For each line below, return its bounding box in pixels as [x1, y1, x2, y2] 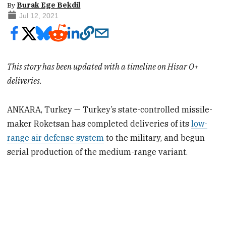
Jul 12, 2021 [19, 12, 59, 20]
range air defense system [7, 132, 104, 143]
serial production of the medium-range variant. [7, 146, 188, 157]
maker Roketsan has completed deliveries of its [7, 118, 192, 129]
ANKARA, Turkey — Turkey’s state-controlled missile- [7, 104, 213, 115]
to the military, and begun [104, 132, 205, 143]
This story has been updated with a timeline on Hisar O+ [7, 61, 199, 72]
